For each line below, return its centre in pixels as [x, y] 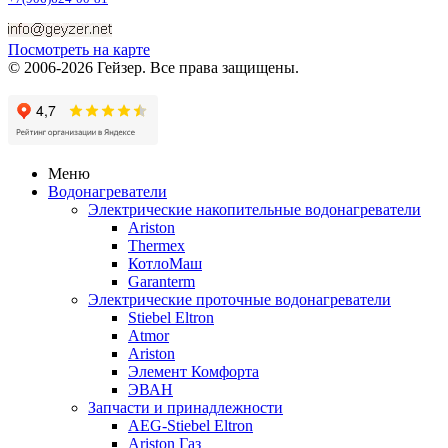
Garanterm [161, 281]
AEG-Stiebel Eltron [190, 425]
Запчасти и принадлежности [185, 407]
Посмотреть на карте [79, 49]
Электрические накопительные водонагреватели [254, 209]
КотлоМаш [165, 263]
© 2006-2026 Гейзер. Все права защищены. [153, 67]
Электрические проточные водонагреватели [239, 299]
